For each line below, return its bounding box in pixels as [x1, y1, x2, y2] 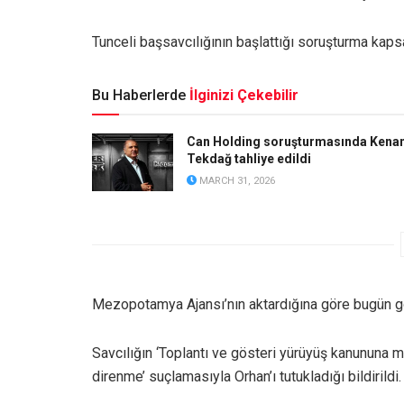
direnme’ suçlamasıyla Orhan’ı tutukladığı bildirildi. [92, 368, 401, 386]
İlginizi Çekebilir [189, 86, 298, 104]
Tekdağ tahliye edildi [187, 151, 311, 166]
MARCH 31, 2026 [197, 174, 275, 187]
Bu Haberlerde [92, 86, 186, 104]
